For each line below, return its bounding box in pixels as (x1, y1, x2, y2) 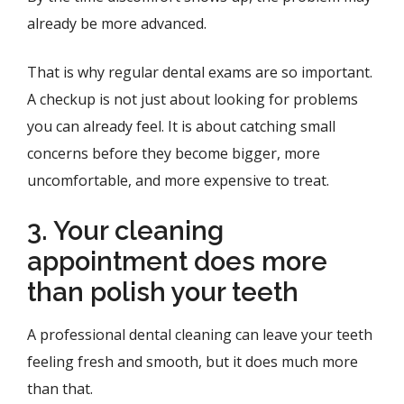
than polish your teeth (27, 277, 298, 308)
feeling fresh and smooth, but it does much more (27, 352, 358, 372)
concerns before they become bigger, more (27, 143, 320, 163)
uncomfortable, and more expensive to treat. (27, 170, 329, 190)
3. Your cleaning (27, 216, 224, 246)
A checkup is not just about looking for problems (27, 89, 358, 109)
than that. (27, 379, 93, 399)
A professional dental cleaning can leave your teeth (27, 325, 372, 344)
